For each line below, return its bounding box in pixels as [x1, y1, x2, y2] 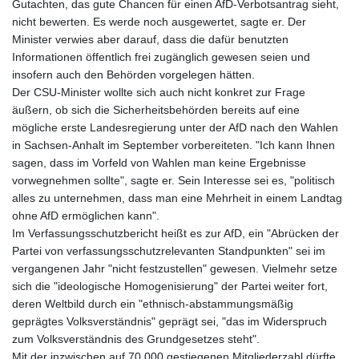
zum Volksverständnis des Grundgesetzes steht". [12, 333, 260, 346]
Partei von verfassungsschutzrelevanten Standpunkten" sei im [12, 244, 325, 258]
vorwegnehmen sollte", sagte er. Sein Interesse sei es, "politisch [12, 174, 335, 188]
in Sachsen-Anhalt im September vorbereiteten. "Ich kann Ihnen [12, 139, 335, 152]
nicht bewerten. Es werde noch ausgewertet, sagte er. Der [12, 15, 306, 29]
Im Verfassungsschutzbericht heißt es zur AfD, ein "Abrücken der [12, 227, 339, 240]
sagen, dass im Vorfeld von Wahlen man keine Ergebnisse [12, 156, 306, 170]
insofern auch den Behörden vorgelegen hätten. [12, 68, 255, 82]
